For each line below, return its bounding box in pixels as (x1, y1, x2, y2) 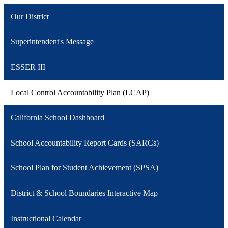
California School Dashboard (10, 113, 104, 122)
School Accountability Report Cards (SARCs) (10, 138, 159, 147)
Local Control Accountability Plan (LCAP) (10, 88, 149, 97)
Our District (10, 12, 49, 21)
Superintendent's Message (10, 37, 94, 46)
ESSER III (10, 63, 45, 72)
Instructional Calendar (10, 214, 81, 223)
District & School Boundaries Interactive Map (10, 188, 158, 197)
